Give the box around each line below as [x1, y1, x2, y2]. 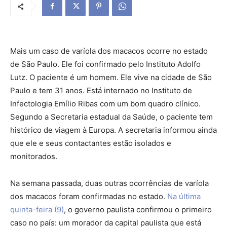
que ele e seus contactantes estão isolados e [10, 138, 171, 148]
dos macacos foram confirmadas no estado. [10, 192, 167, 202]
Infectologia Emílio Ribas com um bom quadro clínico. [10, 99, 201, 109]
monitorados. [10, 152, 57, 162]
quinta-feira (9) [10, 205, 64, 215]
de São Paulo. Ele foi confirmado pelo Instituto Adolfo [10, 59, 201, 69]
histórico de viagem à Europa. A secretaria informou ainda [10, 125, 217, 135]
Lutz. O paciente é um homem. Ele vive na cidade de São [10, 72, 212, 83]
